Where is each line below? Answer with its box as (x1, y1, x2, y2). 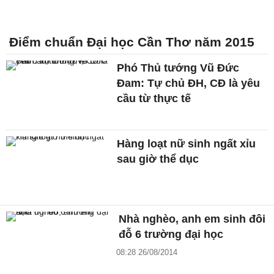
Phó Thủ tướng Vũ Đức (117, 61, 240, 74)
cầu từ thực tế (117, 92, 191, 105)
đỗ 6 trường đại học (119, 228, 224, 241)
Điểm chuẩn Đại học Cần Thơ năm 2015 (9, 34, 254, 49)
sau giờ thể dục (117, 152, 199, 165)
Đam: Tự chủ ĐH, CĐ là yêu (117, 76, 261, 89)
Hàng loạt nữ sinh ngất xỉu (117, 137, 256, 150)
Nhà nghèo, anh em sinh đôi (119, 213, 266, 226)
